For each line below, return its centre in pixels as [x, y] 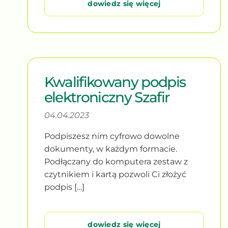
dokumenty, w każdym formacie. [110, 149]
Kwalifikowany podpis [115, 82]
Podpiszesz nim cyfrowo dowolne [112, 136]
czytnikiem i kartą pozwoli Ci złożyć [115, 174]
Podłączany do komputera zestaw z [116, 161]
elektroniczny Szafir [107, 97]
